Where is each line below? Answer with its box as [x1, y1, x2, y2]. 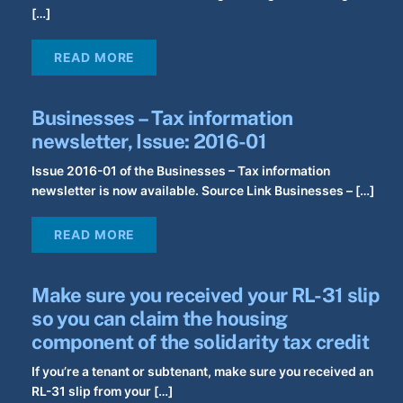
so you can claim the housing [31, 307, 288, 331]
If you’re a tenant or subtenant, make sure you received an [31, 364, 374, 380]
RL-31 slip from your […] [31, 384, 174, 399]
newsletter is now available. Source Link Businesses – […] [31, 184, 375, 199]
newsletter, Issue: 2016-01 [31, 130, 266, 154]
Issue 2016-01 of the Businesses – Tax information [31, 164, 331, 179]
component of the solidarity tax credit [31, 330, 369, 354]
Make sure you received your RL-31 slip [31, 283, 379, 308]
